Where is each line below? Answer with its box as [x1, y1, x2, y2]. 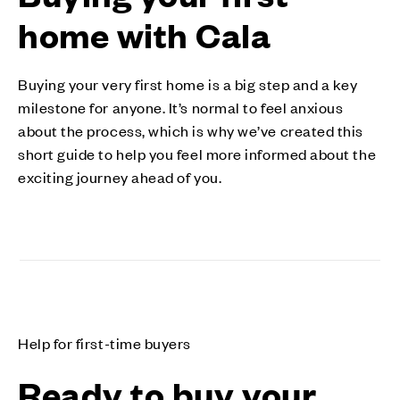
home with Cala [18, 12, 271, 56]
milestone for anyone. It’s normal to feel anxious [18, 97, 344, 118]
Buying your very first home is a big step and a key [18, 74, 358, 95]
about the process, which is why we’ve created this [18, 121, 364, 141]
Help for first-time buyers [18, 333, 192, 354]
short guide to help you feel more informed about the [18, 144, 377, 164]
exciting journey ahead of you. [18, 167, 222, 187]
